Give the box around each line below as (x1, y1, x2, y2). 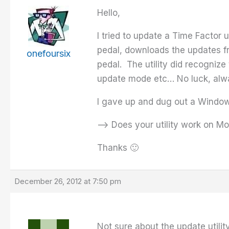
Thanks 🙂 (97, 143, 139, 153)
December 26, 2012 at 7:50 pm (14, 176, 121, 187)
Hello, (97, 8, 120, 18)
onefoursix (27, 48, 71, 59)
